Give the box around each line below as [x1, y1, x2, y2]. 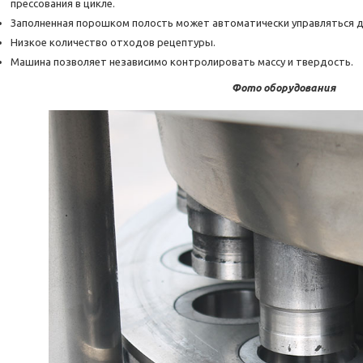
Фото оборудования [232, 82, 335, 94]
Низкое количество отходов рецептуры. [11, 36, 216, 49]
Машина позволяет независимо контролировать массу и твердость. [11, 56, 353, 68]
